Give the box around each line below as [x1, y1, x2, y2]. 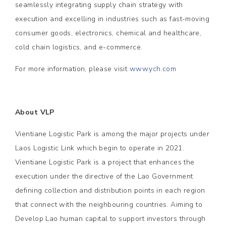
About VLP [15, 107, 54, 117]
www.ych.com [129, 64, 177, 74]
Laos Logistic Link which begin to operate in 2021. [15, 143, 185, 153]
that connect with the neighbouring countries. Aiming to [15, 200, 203, 209]
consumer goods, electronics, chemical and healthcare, [15, 28, 202, 38]
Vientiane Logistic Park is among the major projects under [15, 129, 209, 139]
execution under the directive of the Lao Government [15, 172, 193, 181]
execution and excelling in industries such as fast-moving [15, 14, 209, 24]
